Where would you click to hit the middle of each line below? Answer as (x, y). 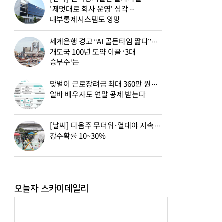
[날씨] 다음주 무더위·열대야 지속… (106, 126)
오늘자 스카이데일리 (51, 188)
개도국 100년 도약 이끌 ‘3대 (93, 52)
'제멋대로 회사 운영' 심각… (93, 9)
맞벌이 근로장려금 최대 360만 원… (104, 84)
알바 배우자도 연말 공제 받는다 (98, 95)
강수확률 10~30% (78, 136)
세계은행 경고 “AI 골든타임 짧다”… (104, 42)
